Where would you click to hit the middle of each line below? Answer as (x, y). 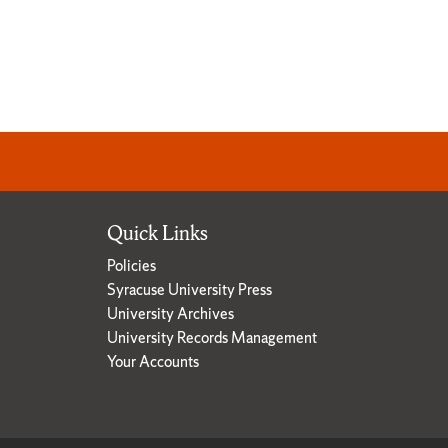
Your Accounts (153, 361)
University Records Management (212, 337)
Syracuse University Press (189, 289)
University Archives (170, 313)
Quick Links (157, 233)
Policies (131, 265)
